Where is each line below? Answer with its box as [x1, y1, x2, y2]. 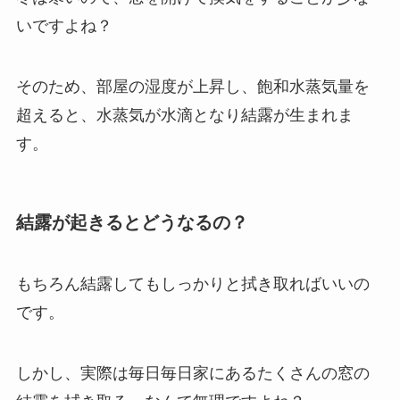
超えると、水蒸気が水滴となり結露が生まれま [15, 105, 354, 124]
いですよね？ [15, 16, 112, 35]
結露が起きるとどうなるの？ [15, 212, 248, 232]
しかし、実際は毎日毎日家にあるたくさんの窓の [15, 364, 370, 383]
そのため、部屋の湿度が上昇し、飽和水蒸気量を [15, 77, 370, 96]
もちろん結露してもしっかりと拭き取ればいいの [15, 275, 370, 294]
